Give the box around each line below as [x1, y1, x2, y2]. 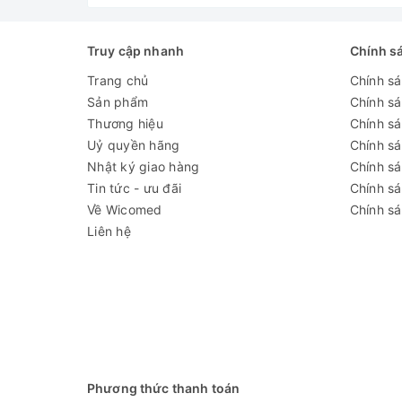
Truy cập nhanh [87, 43, 184, 59]
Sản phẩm [87, 94, 148, 110]
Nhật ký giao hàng [87, 159, 200, 175]
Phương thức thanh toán [87, 380, 240, 397]
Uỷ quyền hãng [87, 137, 180, 153]
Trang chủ [87, 73, 149, 89]
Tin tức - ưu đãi [87, 180, 181, 197]
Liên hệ [87, 223, 131, 240]
